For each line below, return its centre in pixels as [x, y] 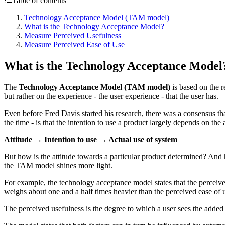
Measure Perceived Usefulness [75, 35]
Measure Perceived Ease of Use [74, 44]
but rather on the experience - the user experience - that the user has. [111, 96]
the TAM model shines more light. [58, 165]
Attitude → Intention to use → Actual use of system [91, 139]
